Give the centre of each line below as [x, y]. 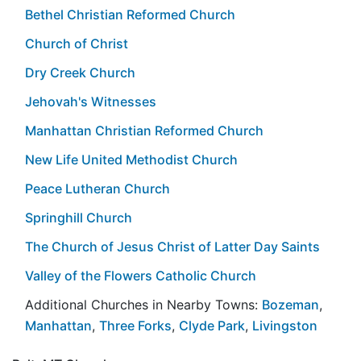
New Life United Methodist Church [131, 159]
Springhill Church [79, 217]
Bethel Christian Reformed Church [130, 14]
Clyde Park [212, 325]
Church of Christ [77, 43]
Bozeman [290, 304]
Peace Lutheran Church [98, 188]
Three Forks [135, 325]
